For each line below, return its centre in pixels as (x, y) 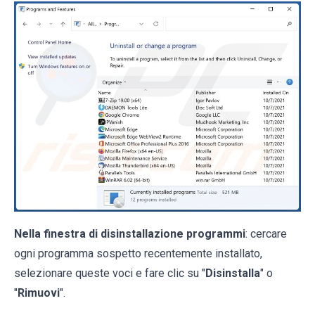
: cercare (266, 233)
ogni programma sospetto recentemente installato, (138, 253)
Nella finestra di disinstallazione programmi (130, 233)
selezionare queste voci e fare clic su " (110, 273)
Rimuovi (39, 292)
